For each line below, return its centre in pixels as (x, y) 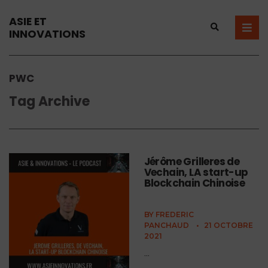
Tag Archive (49, 101)
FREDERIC (174, 214)
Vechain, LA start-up (196, 172)
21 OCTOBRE (228, 225)
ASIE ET (28, 21)
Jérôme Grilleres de (192, 162)
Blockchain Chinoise (194, 183)
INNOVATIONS (47, 34)
